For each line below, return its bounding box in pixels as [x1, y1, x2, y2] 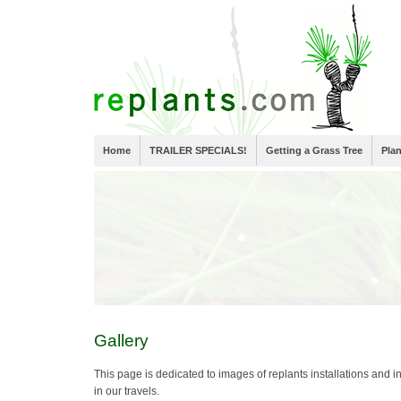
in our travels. [94, 385, 159, 398]
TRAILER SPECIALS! [149, 145, 247, 156]
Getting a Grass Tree [266, 145, 363, 156]
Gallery [94, 331, 149, 350]
